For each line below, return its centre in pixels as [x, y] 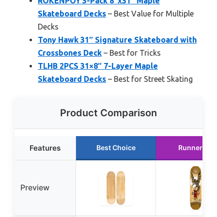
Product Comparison [108, 113]
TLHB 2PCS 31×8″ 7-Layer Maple [98, 66]
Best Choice [116, 147]
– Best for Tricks [131, 53]
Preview [35, 187]
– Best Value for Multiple [150, 13]
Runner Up [196, 147]
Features [45, 148]
